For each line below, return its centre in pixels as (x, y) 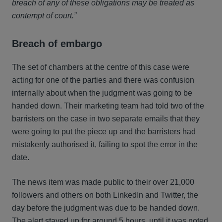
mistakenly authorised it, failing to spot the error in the (105, 144)
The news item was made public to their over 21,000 (103, 182)
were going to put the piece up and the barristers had (104, 132)
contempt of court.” (44, 16)
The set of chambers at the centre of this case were (101, 67)
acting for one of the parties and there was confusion (103, 80)
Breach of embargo (57, 44)
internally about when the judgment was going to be (102, 93)
